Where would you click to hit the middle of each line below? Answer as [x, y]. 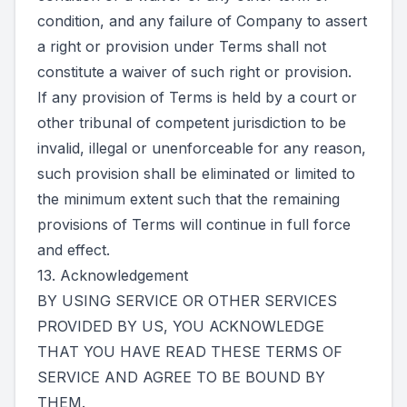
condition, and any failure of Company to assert [202, 21]
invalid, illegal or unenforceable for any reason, [202, 148]
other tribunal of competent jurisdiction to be [192, 123]
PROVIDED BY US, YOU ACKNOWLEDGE [181, 326]
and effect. [74, 250]
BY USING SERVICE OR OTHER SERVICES [187, 301]
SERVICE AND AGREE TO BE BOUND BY [181, 377]
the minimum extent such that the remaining [189, 199]
